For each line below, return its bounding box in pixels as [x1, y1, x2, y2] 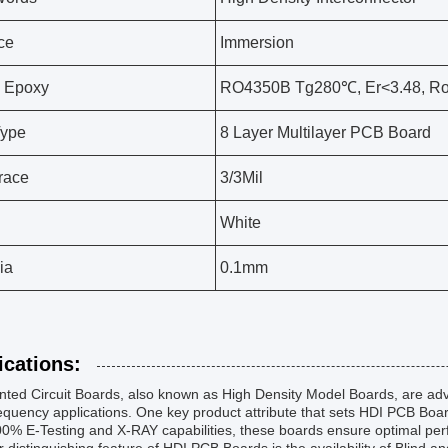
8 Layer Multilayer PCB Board [220, 124, 431, 141]
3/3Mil [220, 169, 263, 186]
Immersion [220, 34, 294, 51]
